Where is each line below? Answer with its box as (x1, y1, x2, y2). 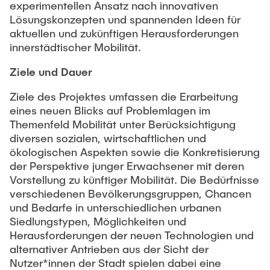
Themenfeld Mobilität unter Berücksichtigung (10, 118, 236, 131)
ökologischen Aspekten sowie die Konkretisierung (10, 145, 260, 159)
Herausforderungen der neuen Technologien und (10, 228, 254, 242)
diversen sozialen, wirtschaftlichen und (10, 131, 206, 145)
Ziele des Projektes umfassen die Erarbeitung (10, 90, 238, 103)
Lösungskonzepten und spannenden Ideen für (10, 13, 240, 26)
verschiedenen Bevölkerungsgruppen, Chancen (10, 187, 251, 200)
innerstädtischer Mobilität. (10, 40, 141, 54)
